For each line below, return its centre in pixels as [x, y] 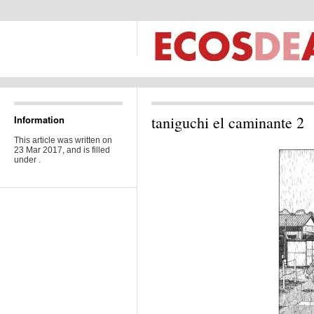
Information [39, 120]
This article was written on [63, 140]
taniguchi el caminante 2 [228, 122]
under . [27, 160]
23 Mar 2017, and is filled [62, 150]
